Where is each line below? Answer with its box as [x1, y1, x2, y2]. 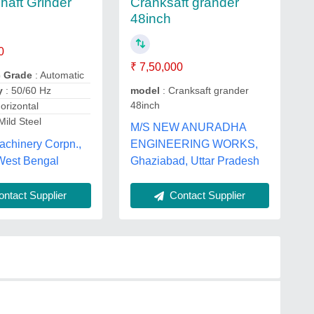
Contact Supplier [166, 189, 245, 201]
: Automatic [32, 69, 85, 81]
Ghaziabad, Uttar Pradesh [130, 155, 259, 167]
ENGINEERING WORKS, [130, 138, 258, 150]
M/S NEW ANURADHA [130, 121, 246, 133]
